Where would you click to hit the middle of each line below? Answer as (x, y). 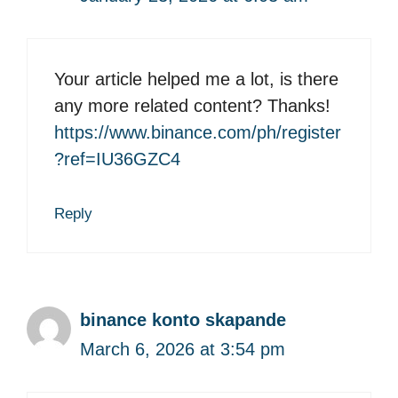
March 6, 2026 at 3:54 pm (183, 349)
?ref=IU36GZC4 (117, 159)
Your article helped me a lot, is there (196, 79)
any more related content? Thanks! (192, 105)
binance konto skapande (183, 319)
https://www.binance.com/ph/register (198, 132)
